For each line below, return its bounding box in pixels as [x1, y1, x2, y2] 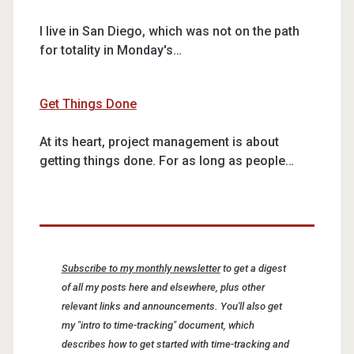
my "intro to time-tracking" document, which [61, 318, 254, 331]
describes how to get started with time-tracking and [61, 337, 289, 350]
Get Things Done [39, 96, 137, 111]
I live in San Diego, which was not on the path [39, 24, 299, 39]
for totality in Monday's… [39, 43, 182, 58]
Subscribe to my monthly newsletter [61, 262, 220, 274]
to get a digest [220, 262, 286, 274]
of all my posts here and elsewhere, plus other [61, 281, 265, 293]
